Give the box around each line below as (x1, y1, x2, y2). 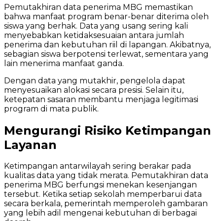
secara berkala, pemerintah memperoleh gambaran (4, 199, 208, 209)
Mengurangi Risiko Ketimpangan (4, 123, 211, 138)
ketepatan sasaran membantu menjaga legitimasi (4, 94, 198, 104)
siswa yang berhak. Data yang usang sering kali (4, 21, 188, 31)
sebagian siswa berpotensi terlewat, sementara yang (4, 49, 209, 59)
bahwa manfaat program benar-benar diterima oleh (4, 11, 209, 21)
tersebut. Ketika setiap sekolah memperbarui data (4, 189, 202, 199)
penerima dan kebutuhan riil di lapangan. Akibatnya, (4, 39, 211, 49)
